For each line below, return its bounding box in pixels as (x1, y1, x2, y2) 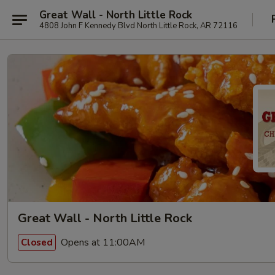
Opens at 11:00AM (58, 235, 145, 249)
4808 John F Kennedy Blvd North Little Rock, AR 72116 (39, 20, 238, 31)
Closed (21, 236, 53, 249)
